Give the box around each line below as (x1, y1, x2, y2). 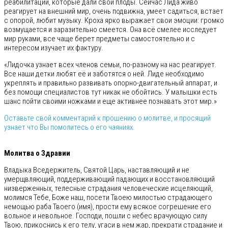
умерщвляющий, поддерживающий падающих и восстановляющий (4, 174, 215, 184)
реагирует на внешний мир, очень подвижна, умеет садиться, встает (4, 6, 223, 16)
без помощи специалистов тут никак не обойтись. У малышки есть (4, 87, 217, 97)
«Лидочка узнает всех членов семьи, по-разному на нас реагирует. (4, 60, 217, 69)
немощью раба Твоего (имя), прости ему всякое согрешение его (4, 202, 211, 211)
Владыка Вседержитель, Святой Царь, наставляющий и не (4, 165, 189, 175)
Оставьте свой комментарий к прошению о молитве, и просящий (4, 113, 211, 123)
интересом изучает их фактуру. (4, 43, 103, 52)
